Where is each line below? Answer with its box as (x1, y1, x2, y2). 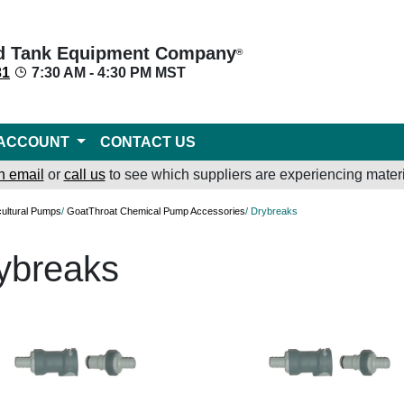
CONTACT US (99, 134, 196, 150)
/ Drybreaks (245, 206, 298, 216)
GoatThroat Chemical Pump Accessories (67, 206, 245, 216)
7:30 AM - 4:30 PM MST (28, 64, 186, 80)
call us (63, 167, 106, 182)
